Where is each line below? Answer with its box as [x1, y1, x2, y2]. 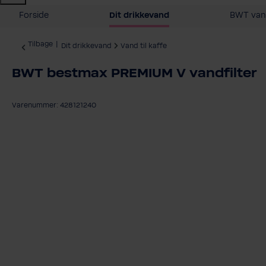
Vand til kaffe [121, 42, 167, 50]
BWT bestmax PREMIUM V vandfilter [12, 66, 257, 81]
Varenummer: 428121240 [12, 102, 96, 109]
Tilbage [28, 40, 53, 48]
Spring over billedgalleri [11, 131, 118, 142]
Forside [19, 11, 49, 20]
